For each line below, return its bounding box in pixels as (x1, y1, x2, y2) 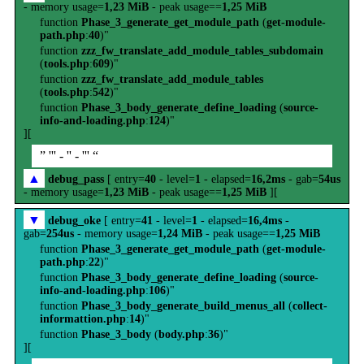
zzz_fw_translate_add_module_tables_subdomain (81, 45, 323, 57)
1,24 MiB (158, 227, 202, 240)
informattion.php (40, 313, 126, 325)
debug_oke (48, 214, 101, 227)
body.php (158, 328, 205, 340)
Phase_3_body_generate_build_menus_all (81, 300, 285, 312)
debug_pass (48, 173, 104, 185)
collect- (292, 300, 327, 312)
